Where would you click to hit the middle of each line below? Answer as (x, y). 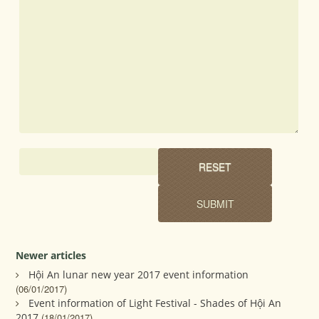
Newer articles (51, 256)
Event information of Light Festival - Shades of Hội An (155, 303)
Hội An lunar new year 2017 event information (139, 275)
